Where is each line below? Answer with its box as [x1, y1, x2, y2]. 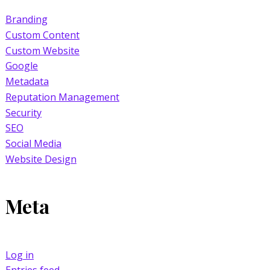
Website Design [5, 152, 77, 166]
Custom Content [5, 28, 80, 42]
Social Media [5, 136, 61, 150]
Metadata [5, 74, 49, 88]
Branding [5, 12, 48, 26]
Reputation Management [5, 90, 119, 104]
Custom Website [5, 43, 80, 57]
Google [5, 59, 38, 73]
